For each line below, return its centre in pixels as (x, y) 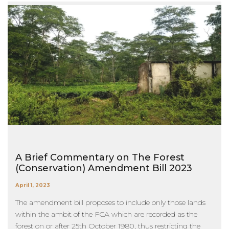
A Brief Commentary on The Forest (100, 158)
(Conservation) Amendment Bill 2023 (104, 168)
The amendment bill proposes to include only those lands (110, 203)
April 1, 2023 (33, 186)
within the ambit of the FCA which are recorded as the (106, 214)
